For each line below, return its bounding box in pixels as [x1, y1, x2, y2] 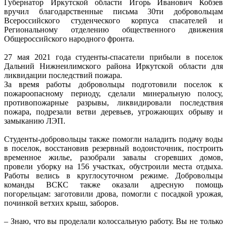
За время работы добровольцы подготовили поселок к [4, 80, 223, 89]
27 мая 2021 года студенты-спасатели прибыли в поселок [4, 52, 223, 61]
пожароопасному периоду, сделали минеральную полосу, [4, 89, 223, 98]
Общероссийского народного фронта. [4, 34, 134, 43]
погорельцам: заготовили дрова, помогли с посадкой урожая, [4, 189, 223, 198]
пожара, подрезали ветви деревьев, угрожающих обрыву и [4, 107, 223, 116]
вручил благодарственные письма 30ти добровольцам [4, 7, 223, 16]
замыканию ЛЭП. [4, 116, 65, 125]
